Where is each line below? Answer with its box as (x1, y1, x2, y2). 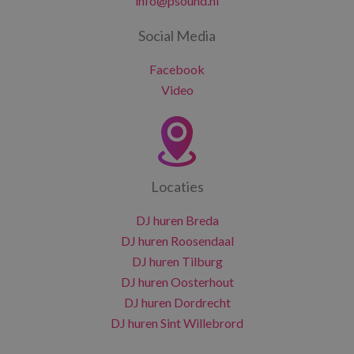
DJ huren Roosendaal (120, 233, 234, 248)
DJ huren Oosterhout (120, 274, 234, 289)
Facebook (149, 62, 205, 77)
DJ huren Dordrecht (123, 295, 231, 310)
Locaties (150, 178, 204, 195)
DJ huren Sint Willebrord (111, 315, 243, 330)
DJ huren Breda (135, 213, 219, 228)
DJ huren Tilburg (131, 254, 223, 269)
